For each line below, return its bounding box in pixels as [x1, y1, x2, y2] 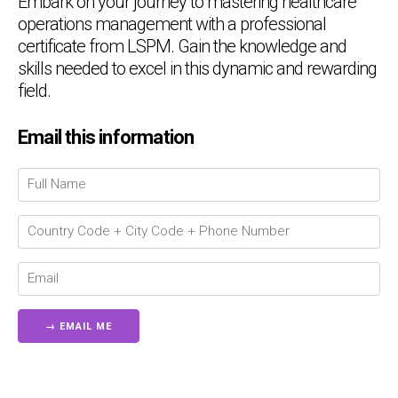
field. [18, 79, 51, 101]
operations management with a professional [18, 12, 326, 35]
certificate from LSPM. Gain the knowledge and [18, 35, 346, 57]
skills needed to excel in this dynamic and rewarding [18, 57, 377, 79]
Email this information [18, 125, 195, 148]
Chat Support [214, 194, 283, 207]
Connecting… [214, 210, 266, 221]
